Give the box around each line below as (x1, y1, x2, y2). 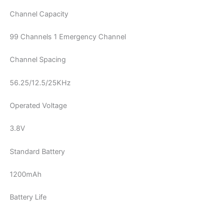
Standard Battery (10, 147, 65, 156)
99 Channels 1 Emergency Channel (10, 32, 126, 41)
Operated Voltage (10, 101, 67, 110)
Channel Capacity (10, 9, 68, 18)
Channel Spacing (10, 55, 66, 64)
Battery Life (10, 193, 46, 202)
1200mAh (10, 170, 42, 179)
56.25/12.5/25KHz (10, 78, 71, 87)
